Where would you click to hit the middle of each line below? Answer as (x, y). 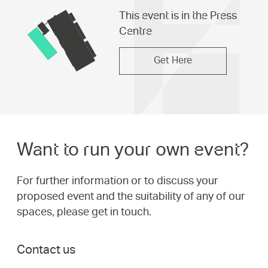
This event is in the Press (178, 15)
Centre (135, 31)
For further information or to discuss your (118, 180)
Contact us (46, 250)
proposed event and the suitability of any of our (131, 196)
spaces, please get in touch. (84, 211)
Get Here (173, 60)
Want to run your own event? (133, 150)
